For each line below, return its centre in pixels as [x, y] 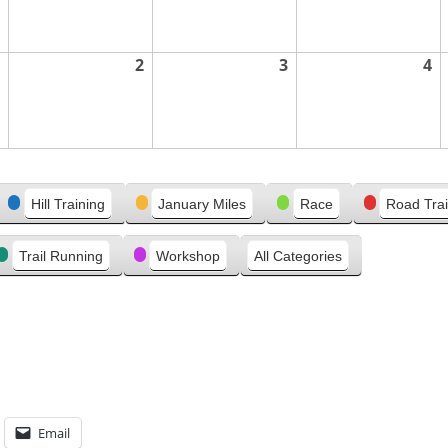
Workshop [188, 256]
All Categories [298, 256]
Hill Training [67, 204]
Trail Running [60, 256]
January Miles [202, 204]
